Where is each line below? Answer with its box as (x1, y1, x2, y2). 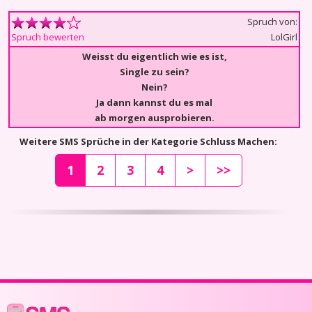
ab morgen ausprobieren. (94, 111, 214, 124)
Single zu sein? (119, 65, 189, 78)
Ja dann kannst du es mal (96, 96, 212, 109)
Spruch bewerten (11, 31, 84, 44)
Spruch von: (247, 15, 297, 28)
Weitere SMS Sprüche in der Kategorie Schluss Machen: (19, 135, 278, 148)
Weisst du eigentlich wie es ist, (81, 50, 227, 63)
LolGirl (271, 31, 297, 43)
